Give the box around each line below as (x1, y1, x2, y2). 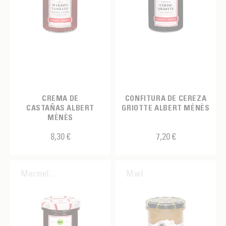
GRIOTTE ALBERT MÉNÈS (122, 102, 210, 112)
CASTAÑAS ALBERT (26, 102, 94, 112)
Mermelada (49, 167, 58, 179)
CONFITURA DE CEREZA (125, 93, 207, 103)
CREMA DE (42, 93, 79, 103)
